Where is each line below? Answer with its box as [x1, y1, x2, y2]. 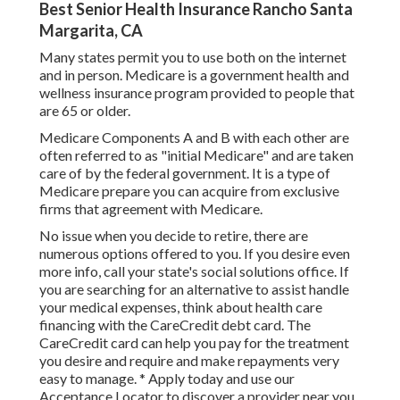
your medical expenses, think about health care [39, 298, 322, 316]
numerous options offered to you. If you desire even [39, 245, 350, 262]
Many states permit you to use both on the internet [39, 48, 346, 66]
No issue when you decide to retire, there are [39, 227, 308, 245]
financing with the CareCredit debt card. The [39, 316, 311, 334]
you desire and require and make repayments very [39, 352, 339, 370]
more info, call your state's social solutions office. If [39, 262, 349, 280]
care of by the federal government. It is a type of [39, 164, 330, 182]
